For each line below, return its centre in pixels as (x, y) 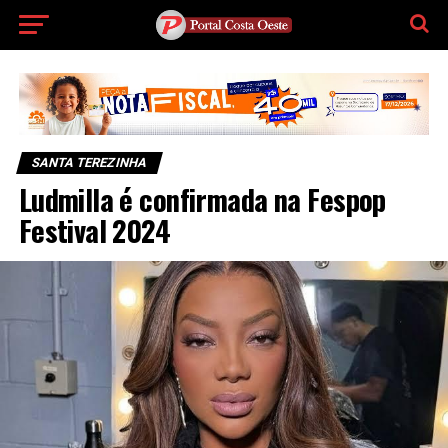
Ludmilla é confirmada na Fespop (202, 199)
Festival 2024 (94, 230)
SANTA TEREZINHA (89, 163)
